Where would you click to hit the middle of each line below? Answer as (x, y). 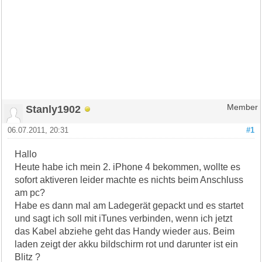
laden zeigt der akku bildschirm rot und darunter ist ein (127, 244)
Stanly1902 (54, 109)
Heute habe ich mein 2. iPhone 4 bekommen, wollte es (128, 167)
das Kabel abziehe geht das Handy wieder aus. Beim (125, 231)
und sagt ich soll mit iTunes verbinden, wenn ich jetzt (124, 218)
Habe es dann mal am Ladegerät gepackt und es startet (129, 205)
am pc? (30, 192)
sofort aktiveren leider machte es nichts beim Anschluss (129, 180)
